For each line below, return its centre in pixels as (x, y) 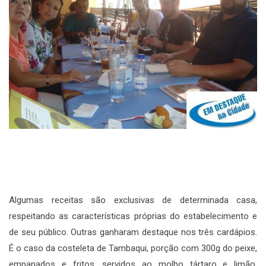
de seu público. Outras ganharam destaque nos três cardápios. (133, 232)
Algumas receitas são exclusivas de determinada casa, (133, 200)
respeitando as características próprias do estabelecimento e (133, 216)
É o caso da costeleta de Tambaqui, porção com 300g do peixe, (133, 248)
